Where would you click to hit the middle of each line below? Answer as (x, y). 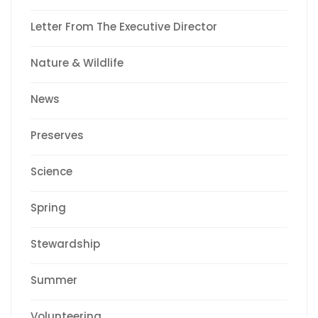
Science (51, 171)
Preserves (57, 135)
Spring (48, 208)
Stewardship (65, 244)
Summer (54, 280)
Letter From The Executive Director (124, 27)
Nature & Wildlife (77, 63)
